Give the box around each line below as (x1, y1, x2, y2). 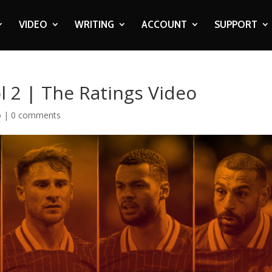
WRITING (74, 18, 114, 31)
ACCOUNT (141, 18, 187, 31)
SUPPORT (214, 18, 257, 31)
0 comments (11, 109, 61, 121)
